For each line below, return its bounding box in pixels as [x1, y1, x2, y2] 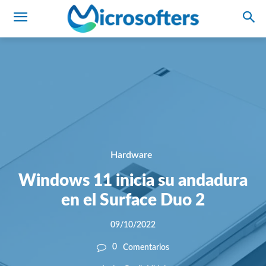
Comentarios [123, 243, 169, 252]
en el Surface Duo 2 [61, 192, 205, 209]
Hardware [110, 150, 153, 160]
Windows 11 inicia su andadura [18, 172, 248, 189]
